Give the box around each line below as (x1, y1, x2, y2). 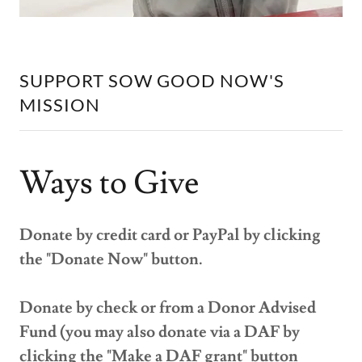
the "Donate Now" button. (19, 248, 206, 270)
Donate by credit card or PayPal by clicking (19, 224, 321, 246)
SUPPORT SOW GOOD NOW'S (19, 69, 284, 91)
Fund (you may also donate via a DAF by (19, 321, 300, 343)
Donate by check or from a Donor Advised (19, 297, 316, 318)
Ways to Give (19, 162, 199, 204)
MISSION (19, 93, 100, 116)
